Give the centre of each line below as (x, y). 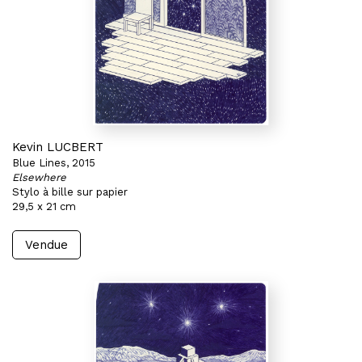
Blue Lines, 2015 (54, 163)
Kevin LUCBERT (58, 147)
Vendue (46, 245)
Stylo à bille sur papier (70, 192)
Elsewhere (39, 177)
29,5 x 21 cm (44, 206)
